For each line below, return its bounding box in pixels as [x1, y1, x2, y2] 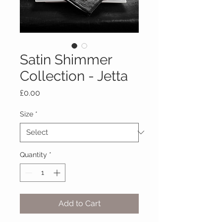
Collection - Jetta [20, 67, 128, 84]
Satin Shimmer [20, 51, 112, 68]
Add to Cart [58, 198, 101, 208]
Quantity [20, 150, 47, 159]
